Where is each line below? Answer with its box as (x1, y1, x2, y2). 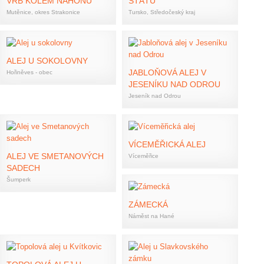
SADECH (6, 163, 40, 173)
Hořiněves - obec (6, 69, 52, 75)
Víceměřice (128, 153, 159, 159)
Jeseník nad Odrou (128, 93, 181, 99)
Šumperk (6, 176, 31, 183)
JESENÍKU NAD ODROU (128, 80, 220, 89)
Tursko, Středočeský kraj (128, 9, 195, 15)
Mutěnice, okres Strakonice (6, 9, 80, 15)
